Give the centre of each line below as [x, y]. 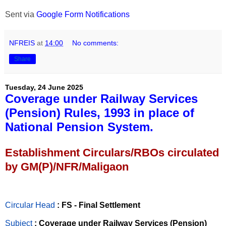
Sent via [21, 14]
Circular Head [30, 205]
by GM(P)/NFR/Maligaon [67, 167]
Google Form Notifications [83, 14]
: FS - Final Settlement [99, 205]
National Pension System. [79, 127]
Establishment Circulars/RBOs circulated [112, 153]
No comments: [96, 43]
